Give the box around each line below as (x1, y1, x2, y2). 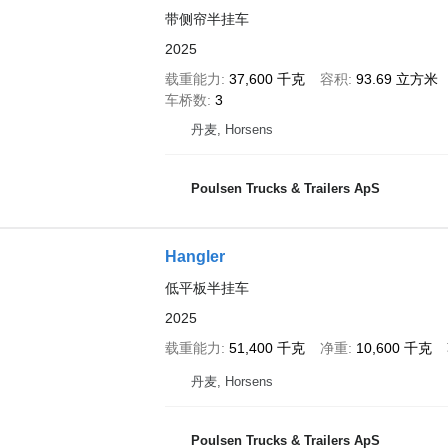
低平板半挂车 (164, 280, 249, 296)
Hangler (164, 248, 225, 265)
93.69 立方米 (355, 71, 438, 87)
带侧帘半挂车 (164, 11, 249, 27)
